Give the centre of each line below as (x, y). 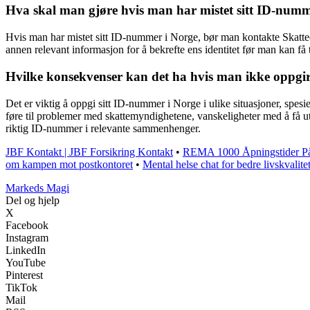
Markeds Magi (37, 188)
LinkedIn (26, 250)
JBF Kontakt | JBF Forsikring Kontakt (89, 152)
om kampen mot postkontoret (69, 164)
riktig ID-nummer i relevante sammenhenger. (103, 128)
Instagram (27, 237)
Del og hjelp (33, 200)
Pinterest (24, 275)
